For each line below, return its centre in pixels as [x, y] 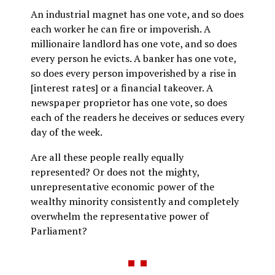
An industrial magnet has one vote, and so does [137, 14]
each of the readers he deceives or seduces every [137, 118]
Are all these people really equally [107, 157]
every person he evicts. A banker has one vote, [133, 59]
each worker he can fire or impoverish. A [121, 29]
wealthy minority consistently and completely [135, 201]
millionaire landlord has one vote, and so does [134, 44]
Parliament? [59, 230]
